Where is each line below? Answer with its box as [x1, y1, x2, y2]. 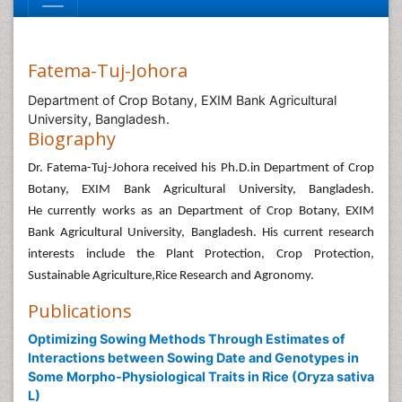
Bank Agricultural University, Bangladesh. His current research [28, 226, 374, 240]
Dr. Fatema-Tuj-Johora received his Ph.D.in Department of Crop [28, 162, 374, 175]
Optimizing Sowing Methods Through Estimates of [28, 331, 345, 346]
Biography [28, 127, 116, 151]
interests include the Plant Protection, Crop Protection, [28, 248, 374, 261]
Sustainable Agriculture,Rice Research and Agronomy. [28, 269, 314, 283]
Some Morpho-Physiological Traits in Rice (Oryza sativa [28, 369, 374, 384]
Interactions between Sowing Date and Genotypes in [28, 350, 359, 365]
